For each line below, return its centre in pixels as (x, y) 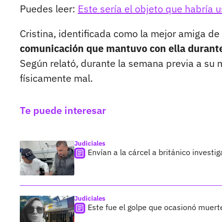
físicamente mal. (56, 78)
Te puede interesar (63, 111)
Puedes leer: (49, 9)
